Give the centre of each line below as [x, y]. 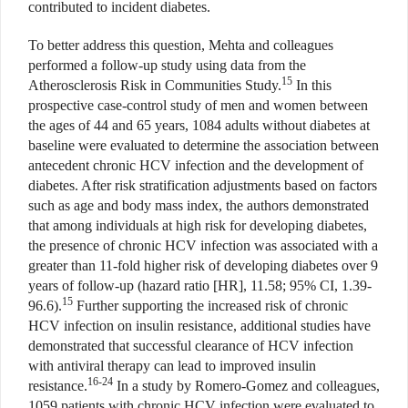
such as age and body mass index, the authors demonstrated [199, 205]
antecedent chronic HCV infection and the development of [196, 165]
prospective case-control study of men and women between [198, 105]
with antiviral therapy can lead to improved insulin [172, 365]
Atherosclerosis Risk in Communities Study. [155, 85]
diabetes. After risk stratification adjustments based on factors [203, 185]
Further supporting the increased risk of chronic [210, 305]
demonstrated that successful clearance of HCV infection [191, 345]
